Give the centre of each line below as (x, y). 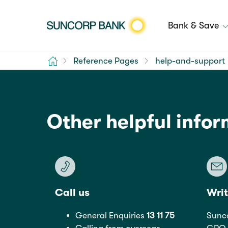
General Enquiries (111, 216)
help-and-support (190, 61)
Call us (72, 193)
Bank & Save (195, 25)
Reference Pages (106, 61)
